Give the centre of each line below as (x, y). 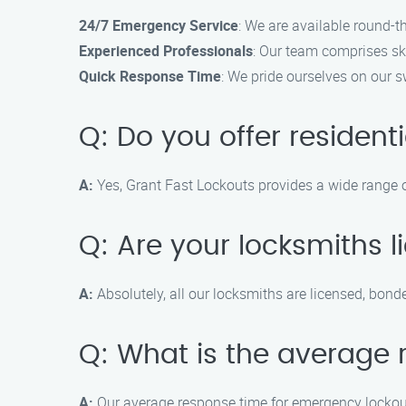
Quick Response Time (150, 76)
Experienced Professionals (166, 51)
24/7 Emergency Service (159, 25)
